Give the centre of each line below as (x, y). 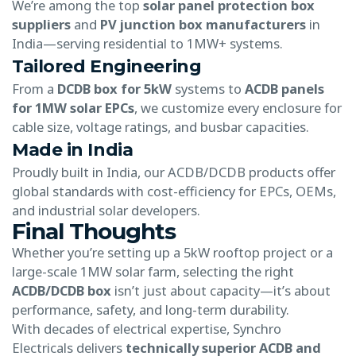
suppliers (41, 24)
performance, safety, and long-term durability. (151, 309)
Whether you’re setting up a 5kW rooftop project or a (172, 252)
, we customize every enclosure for (238, 107)
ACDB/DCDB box (62, 290)
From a (35, 88)
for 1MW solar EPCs (73, 107)
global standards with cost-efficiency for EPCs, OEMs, (174, 191)
